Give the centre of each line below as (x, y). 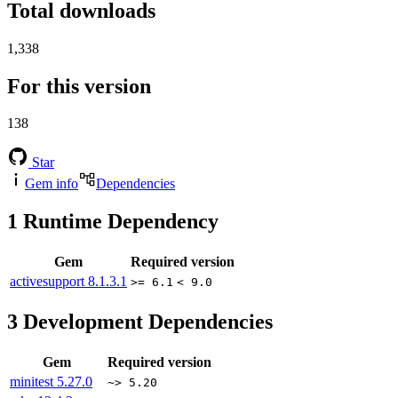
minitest (33, 382)
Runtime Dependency (118, 222)
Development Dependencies (145, 322)
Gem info (52, 184)
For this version (79, 86)
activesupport (49, 282)
